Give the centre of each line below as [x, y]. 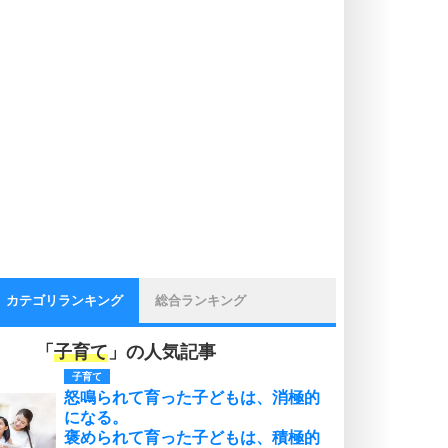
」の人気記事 [162, 352]
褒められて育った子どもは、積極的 [192, 437]
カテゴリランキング [64, 300]
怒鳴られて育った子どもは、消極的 [192, 397]
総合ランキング [200, 300]
